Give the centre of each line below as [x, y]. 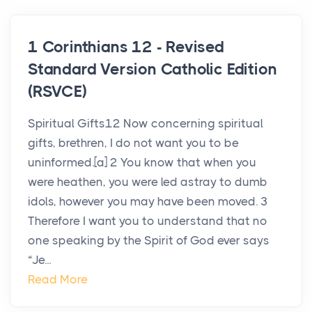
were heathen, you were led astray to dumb [148, 182]
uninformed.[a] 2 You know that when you [142, 163]
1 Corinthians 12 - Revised [126, 47]
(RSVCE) [57, 92]
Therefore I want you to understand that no [148, 221]
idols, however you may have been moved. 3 [148, 202]
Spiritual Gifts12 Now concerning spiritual [146, 124]
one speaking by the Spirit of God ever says [149, 241]
